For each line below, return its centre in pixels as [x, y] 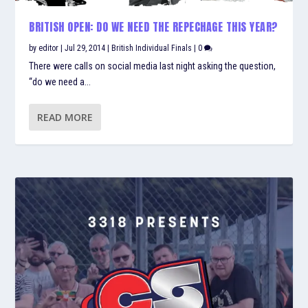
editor [49, 48]
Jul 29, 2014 [85, 48]
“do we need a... [60, 81]
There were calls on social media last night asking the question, [153, 66]
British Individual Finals [152, 48]
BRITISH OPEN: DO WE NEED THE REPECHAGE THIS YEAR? [154, 26]
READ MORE [65, 117]
